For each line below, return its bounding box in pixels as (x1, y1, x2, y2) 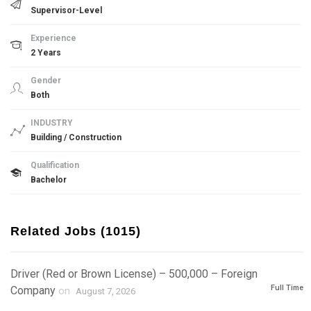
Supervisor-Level (31, 6, 102, 15)
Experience (31, 33, 76, 43)
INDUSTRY (31, 118, 73, 128)
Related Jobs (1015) (10, 224, 141, 238)
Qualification (31, 160, 79, 170)
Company (10, 284, 56, 297)
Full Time (271, 283, 303, 292)
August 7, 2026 (76, 286, 135, 296)
